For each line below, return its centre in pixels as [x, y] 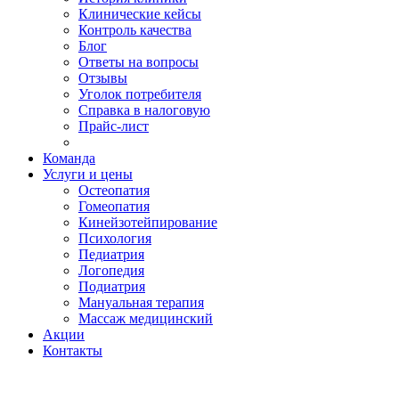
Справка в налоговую [144, 110]
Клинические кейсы [140, 14]
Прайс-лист [114, 126]
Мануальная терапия [141, 302]
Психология [115, 238]
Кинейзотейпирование [148, 222]
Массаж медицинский [146, 318]
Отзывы [103, 78]
